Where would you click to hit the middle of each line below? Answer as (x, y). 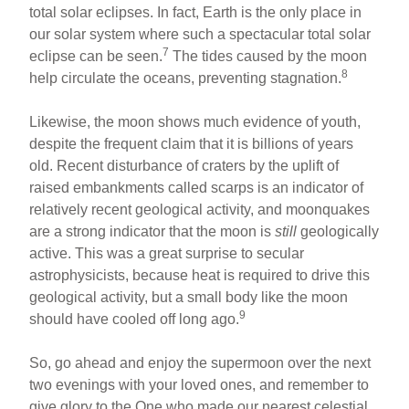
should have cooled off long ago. (135, 319)
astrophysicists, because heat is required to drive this (200, 275)
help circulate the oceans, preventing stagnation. (186, 78)
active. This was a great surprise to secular (167, 253)
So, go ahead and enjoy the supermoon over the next (200, 362)
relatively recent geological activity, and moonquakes (200, 209)
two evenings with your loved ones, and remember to (199, 384)
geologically (338, 231)
